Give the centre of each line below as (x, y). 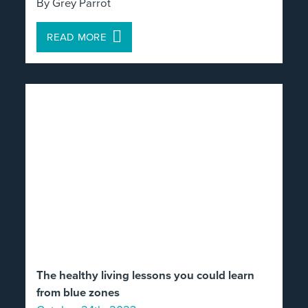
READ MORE (77, 37)
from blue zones (78, 293)
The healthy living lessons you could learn (146, 275)
